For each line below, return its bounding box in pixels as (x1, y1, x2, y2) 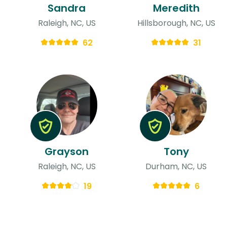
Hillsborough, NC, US (137, 17, 215, 29)
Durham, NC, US (145, 160, 207, 172)
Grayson (45, 144, 89, 159)
